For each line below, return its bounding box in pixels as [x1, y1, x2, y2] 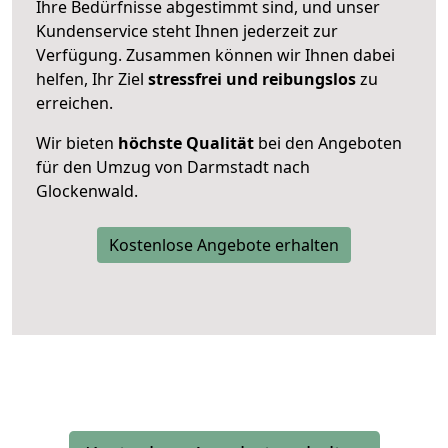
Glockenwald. [36, 179, 138, 202]
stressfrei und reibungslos [148, 67, 356, 90]
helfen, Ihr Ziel [36, 67, 148, 90]
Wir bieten [36, 131, 118, 154]
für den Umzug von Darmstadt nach [36, 155, 310, 178]
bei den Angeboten [254, 131, 402, 154]
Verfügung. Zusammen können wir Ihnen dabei [36, 43, 395, 66]
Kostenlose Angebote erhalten [109, 233, 339, 256]
